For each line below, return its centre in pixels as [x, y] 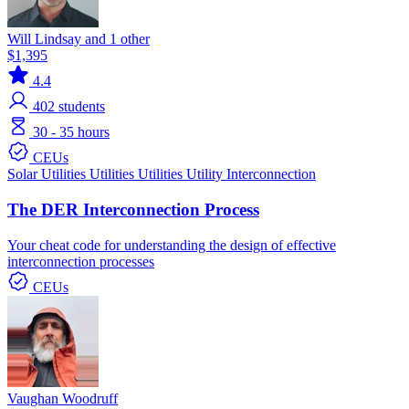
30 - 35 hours [71, 132]
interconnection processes [81, 261]
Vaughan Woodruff [63, 398]
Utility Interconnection [251, 174]
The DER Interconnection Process [133, 210]
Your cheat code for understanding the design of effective [172, 245]
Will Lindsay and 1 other [79, 39]
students [82, 107]
